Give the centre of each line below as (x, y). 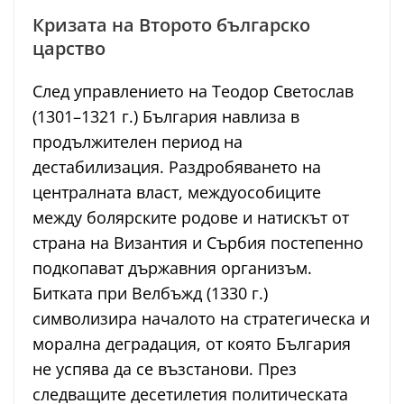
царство (69, 49)
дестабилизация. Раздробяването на (177, 167)
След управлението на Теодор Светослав (193, 92)
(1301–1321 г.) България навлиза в (166, 117)
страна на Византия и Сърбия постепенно (198, 243)
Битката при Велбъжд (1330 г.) (150, 294)
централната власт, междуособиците (177, 193)
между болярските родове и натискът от (191, 218)
